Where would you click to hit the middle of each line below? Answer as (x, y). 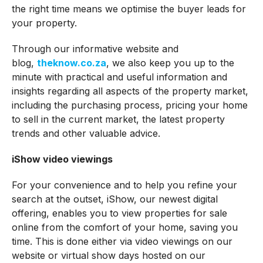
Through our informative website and (95, 49)
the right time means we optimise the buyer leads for (129, 9)
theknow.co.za (71, 63)
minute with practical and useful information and (119, 77)
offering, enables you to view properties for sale (119, 213)
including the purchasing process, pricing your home (129, 105)
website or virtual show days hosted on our (108, 256)
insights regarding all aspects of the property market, (130, 91)
